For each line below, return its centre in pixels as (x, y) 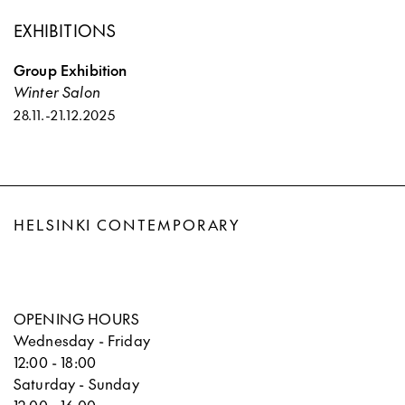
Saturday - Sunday (76, 383)
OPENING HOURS (77, 318)
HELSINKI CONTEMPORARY (127, 224)
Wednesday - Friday (82, 339)
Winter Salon (57, 91)
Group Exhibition (71, 69)
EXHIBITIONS (65, 30)
